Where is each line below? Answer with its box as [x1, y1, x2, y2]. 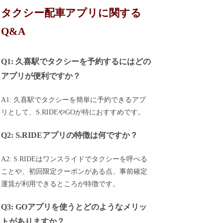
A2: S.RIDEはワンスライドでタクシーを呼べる [1, 155, 148, 163]
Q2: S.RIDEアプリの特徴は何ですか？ [1, 130, 138, 140]
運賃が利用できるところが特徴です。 [1, 180, 120, 188]
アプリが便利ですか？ [1, 71, 81, 81]
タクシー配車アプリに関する [1, 7, 142, 19]
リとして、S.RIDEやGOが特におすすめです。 [1, 108, 145, 116]
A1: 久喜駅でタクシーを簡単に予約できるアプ [1, 96, 146, 104]
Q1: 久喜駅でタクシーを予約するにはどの [1, 56, 151, 66]
